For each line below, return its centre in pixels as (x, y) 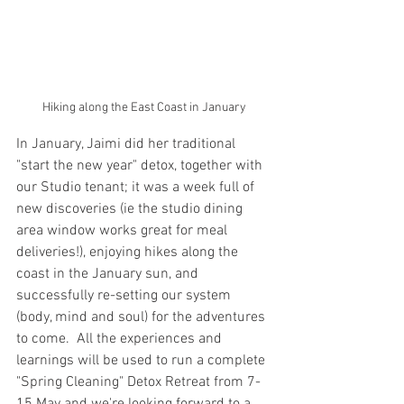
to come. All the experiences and (121, 340)
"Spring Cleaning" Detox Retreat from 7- (138, 383)
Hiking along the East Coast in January (144, 108)
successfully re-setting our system (125, 296)
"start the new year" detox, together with (141, 166)
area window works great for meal (124, 231)
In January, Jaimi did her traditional (128, 145)
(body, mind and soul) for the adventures (142, 318)
